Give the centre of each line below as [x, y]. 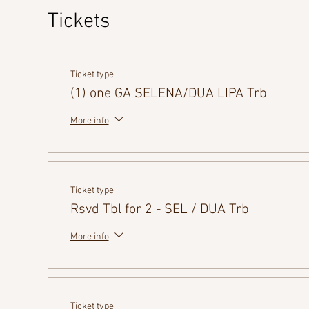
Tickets [78, 22]
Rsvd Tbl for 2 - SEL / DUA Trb [159, 210]
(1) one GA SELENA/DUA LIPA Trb [168, 94]
